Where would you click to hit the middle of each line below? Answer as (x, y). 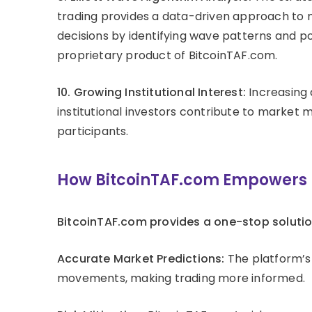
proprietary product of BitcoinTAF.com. (167, 56)
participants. (93, 132)
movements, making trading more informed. (181, 279)
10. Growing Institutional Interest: (151, 93)
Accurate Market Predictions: (141, 259)
